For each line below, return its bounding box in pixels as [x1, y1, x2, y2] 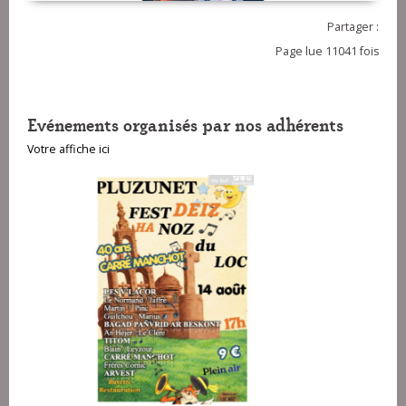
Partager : [327, 19, 379, 35]
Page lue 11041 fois [275, 43, 379, 60]
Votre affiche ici [27, 141, 110, 158]
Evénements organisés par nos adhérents [27, 111, 343, 137]
